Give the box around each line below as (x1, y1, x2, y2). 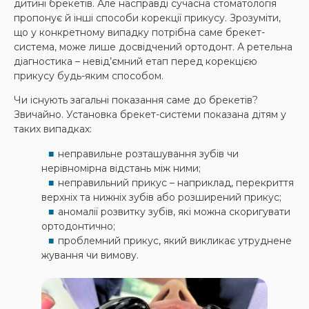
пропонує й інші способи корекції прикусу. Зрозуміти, (14, 11, 281, 24)
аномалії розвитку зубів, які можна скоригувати (58, 205, 290, 218)
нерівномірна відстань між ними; (41, 161, 201, 175)
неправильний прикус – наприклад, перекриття (58, 176, 294, 189)
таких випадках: (14, 123, 92, 136)
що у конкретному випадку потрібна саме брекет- (14, 26, 265, 39)
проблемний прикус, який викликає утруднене (58, 234, 292, 247)
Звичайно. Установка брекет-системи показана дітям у (14, 108, 286, 121)
